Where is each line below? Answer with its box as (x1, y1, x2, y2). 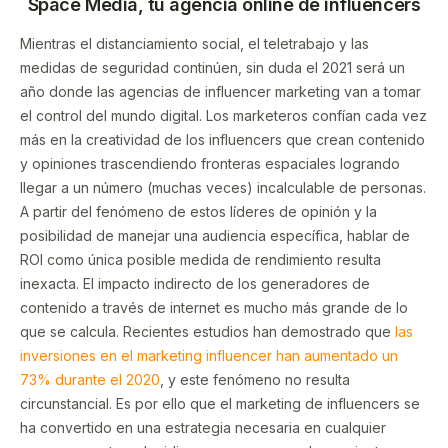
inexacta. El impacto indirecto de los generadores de (20, 274, 370, 292)
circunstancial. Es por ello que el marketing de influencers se (20, 394, 420, 412)
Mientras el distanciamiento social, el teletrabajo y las (20, 34, 369, 52)
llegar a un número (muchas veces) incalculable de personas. (20, 178, 426, 196)
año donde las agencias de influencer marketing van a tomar (20, 82, 421, 100)
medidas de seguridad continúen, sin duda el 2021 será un (20, 58, 405, 76)
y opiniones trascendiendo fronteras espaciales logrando (20, 154, 400, 172)
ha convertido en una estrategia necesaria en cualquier (20, 418, 386, 436)
